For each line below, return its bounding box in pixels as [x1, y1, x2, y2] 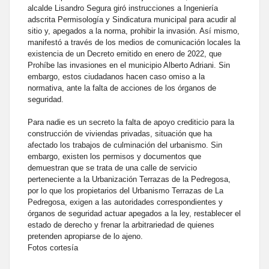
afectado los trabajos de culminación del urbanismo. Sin [28, 141, 222, 150]
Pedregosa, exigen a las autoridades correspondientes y [28, 198, 223, 207]
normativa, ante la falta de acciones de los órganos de [28, 83, 216, 93]
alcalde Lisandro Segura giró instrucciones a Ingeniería [28, 4, 218, 13]
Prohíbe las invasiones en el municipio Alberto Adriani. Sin [28, 61, 230, 70]
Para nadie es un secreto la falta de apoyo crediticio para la [28, 118, 234, 127]
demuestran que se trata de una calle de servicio [28, 163, 197, 173]
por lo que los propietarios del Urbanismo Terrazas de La [28, 186, 223, 196]
